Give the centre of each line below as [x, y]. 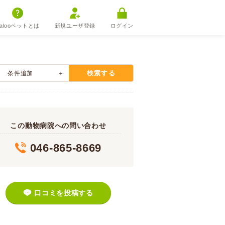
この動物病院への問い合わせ [58, 126]
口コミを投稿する [64, 193]
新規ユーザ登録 [75, 26]
